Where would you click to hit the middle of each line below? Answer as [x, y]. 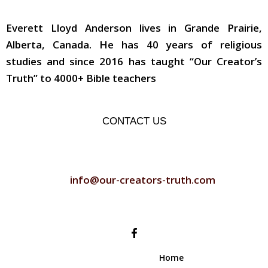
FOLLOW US [134, 205]
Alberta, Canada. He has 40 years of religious [134, 45]
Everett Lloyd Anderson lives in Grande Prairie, [134, 28]
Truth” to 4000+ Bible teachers [81, 78]
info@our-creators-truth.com [142, 179]
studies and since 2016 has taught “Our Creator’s [134, 62]
